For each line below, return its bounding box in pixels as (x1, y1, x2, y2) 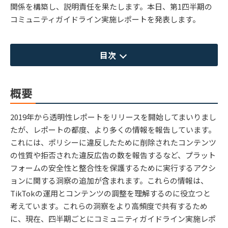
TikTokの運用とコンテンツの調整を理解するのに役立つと (10, 187, 211, 198)
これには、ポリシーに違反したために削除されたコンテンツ (10, 136, 216, 148)
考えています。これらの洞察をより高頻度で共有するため (10, 200, 208, 211)
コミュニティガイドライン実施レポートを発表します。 (10, 13, 200, 24)
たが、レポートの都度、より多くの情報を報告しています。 (10, 124, 216, 135)
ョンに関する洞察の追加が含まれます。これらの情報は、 (10, 175, 208, 186)
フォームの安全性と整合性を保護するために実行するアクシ (10, 162, 216, 173)
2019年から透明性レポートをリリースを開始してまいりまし (10, 111, 216, 122)
